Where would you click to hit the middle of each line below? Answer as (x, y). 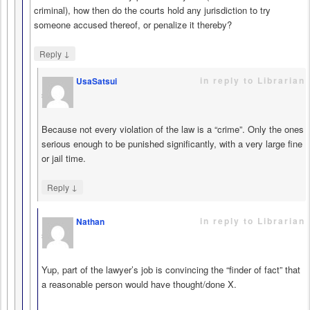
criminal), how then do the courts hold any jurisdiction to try (152, 10)
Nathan (90, 222)
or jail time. (64, 158)
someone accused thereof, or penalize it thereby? (133, 24)
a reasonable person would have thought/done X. (139, 284)
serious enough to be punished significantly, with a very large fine (172, 144)
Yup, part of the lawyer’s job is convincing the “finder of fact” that (171, 270)
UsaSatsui (97, 81)
